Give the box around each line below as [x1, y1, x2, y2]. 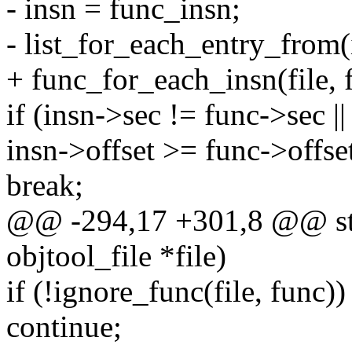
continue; [6, 310, 122, 344]
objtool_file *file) [6, 239, 226, 273]
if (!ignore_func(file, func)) [6, 274, 346, 309]
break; [6, 168, 83, 203]
